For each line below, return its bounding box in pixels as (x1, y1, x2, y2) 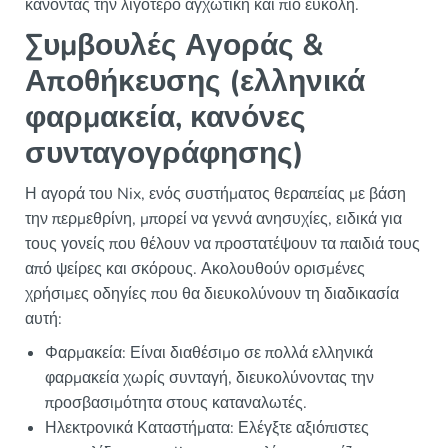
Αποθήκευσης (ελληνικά (25, 61, 365, 103)
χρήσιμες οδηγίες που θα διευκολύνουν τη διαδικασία (25, 283, 399, 306)
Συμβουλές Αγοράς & (25, 25, 324, 67)
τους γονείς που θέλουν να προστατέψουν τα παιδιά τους (25, 233, 420, 256)
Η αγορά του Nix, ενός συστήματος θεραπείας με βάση (25, 183, 406, 206)
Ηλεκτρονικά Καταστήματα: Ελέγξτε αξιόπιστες (45, 417, 369, 440)
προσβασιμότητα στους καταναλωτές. (45, 392, 307, 415)
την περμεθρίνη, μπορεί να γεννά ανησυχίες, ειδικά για (25, 208, 402, 231)
